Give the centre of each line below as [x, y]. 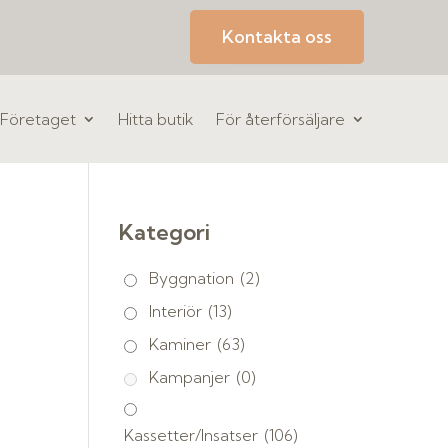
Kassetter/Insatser [193, 435]
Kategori [165, 232]
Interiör [178, 311]
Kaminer [182, 344]
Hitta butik [155, 119]
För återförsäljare [280, 119]
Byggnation [194, 278]
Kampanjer [192, 377]
